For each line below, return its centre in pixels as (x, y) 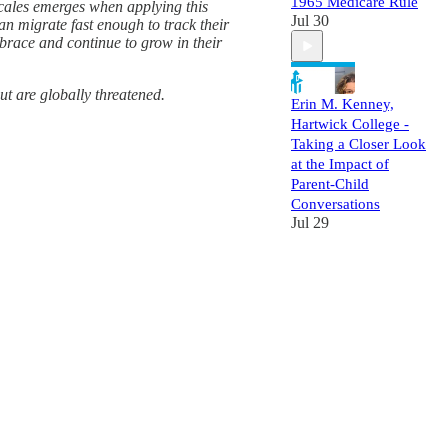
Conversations (335, 204)
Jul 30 (310, 20)
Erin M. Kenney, (342, 104)
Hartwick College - (350, 124)
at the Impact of (340, 164)
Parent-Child (330, 184)
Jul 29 (310, 222)
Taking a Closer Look (358, 144)
